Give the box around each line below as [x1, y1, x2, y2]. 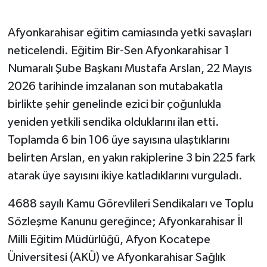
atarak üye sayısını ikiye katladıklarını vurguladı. [7, 169, 243, 182]
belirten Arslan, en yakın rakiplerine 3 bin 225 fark [7, 151, 255, 164]
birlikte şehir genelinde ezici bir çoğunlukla [7, 98, 221, 110]
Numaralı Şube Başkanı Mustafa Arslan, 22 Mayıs [7, 62, 252, 74]
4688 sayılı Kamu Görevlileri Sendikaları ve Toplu [7, 197, 253, 210]
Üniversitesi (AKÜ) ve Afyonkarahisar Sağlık [7, 251, 225, 263]
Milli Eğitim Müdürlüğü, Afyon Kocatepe [7, 233, 210, 246]
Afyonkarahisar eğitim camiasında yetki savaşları [7, 26, 252, 39]
